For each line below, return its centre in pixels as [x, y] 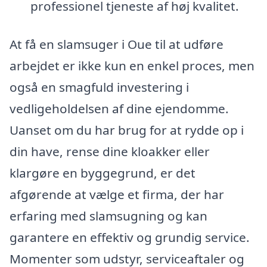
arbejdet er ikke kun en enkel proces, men [132, 66]
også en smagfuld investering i [99, 87]
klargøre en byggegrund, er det [103, 173]
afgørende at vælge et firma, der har [117, 195]
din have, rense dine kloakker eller [110, 152]
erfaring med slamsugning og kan [108, 216]
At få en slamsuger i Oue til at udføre [117, 44]
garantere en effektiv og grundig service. [130, 237]
